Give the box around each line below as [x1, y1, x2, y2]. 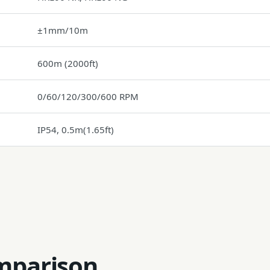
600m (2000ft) [37, 57, 98, 69]
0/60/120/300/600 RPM [37, 90, 139, 102]
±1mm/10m [37, 24, 88, 36]
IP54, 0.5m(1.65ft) [37, 124, 114, 136]
